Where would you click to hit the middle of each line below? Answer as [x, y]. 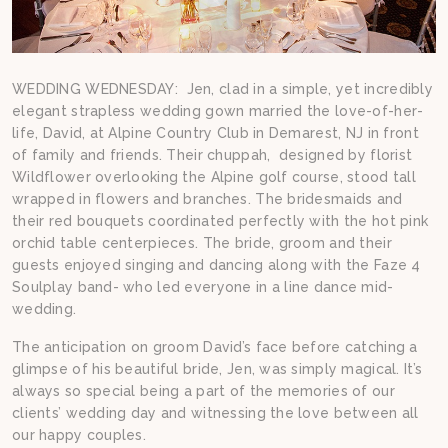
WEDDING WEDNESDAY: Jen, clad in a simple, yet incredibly [222, 89]
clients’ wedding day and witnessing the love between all [215, 413]
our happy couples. [79, 435]
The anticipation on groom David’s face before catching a [215, 347]
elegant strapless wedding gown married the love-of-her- [218, 111]
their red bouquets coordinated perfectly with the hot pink [220, 221]
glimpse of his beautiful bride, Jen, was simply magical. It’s [217, 369]
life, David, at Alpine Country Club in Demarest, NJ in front [215, 133]
